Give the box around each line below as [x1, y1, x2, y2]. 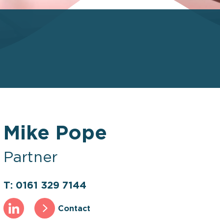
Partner [3, 148, 57, 165]
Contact [57, 203, 90, 213]
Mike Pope [3, 121, 107, 143]
